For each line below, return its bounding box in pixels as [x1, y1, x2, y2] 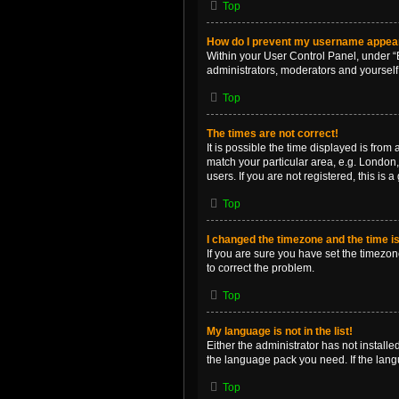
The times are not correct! [207, 127, 338, 140]
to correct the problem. [207, 262, 314, 274]
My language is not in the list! [207, 325, 353, 338]
